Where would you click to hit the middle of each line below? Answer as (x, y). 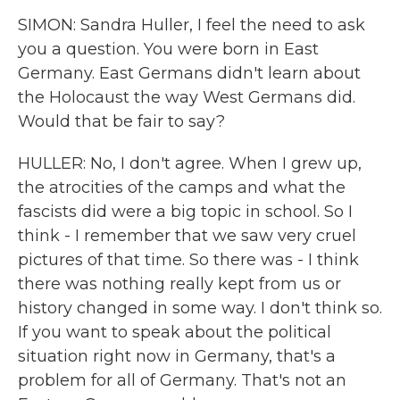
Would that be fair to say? (121, 121)
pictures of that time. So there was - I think (188, 260)
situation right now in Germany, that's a (177, 356)
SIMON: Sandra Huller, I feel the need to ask (192, 25)
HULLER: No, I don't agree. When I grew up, (190, 163)
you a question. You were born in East (168, 49)
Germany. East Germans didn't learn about (189, 73)
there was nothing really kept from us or (179, 284)
